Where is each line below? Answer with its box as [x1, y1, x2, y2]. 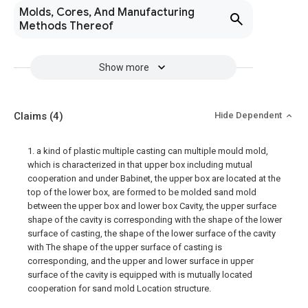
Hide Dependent [214, 110, 284, 120]
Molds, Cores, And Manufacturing [19, 5, 195, 19]
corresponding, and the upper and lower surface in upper [27, 256, 254, 266]
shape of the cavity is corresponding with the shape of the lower [27, 214, 282, 225]
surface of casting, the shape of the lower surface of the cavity [27, 228, 276, 239]
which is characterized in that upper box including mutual [27, 159, 252, 170]
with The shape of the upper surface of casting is [27, 242, 222, 252]
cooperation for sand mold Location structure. [27, 283, 211, 294]
